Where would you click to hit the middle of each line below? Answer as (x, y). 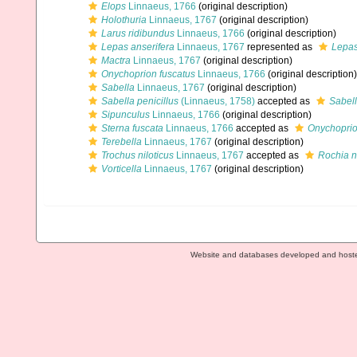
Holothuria (124, 20)
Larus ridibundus (138, 33)
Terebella (122, 142)
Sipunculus (126, 115)
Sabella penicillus (140, 101)
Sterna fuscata (132, 128)
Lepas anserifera (138, 47)
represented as (280, 47)
